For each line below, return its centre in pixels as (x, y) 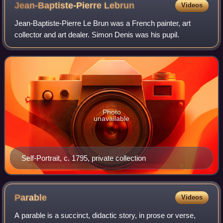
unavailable (111, 118)
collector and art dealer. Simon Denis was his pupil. (97, 34)
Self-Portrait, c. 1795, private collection (84, 158)
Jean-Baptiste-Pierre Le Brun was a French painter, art (103, 23)
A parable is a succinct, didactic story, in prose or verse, (105, 215)
